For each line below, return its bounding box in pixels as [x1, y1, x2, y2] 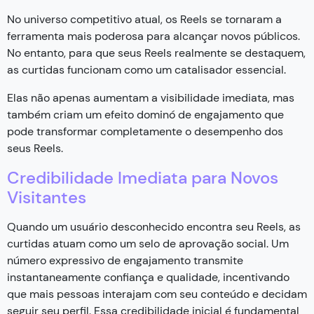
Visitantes [7, 186, 86, 208]
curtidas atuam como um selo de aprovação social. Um [7, 235, 289, 251]
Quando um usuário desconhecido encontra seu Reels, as [7, 219, 301, 234]
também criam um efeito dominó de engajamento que [7, 107, 284, 122]
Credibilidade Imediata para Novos [7, 166, 278, 189]
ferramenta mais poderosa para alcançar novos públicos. [7, 28, 300, 43]
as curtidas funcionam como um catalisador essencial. [7, 62, 286, 77]
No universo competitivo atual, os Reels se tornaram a [7, 11, 282, 27]
